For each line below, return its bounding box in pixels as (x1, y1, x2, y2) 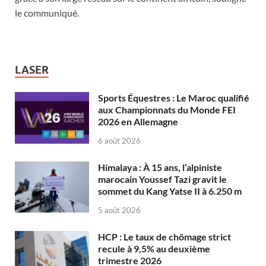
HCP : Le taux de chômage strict (98, 230, 231, 242)
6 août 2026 (98, 136, 141, 146)
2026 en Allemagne (98, 116, 178, 128)
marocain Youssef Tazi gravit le (98, 173, 227, 185)
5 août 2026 (98, 205, 141, 215)
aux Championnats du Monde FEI (98, 104, 236, 116)
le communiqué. (15, 7, 79, 19)
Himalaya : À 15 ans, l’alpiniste (98, 161, 222, 173)
